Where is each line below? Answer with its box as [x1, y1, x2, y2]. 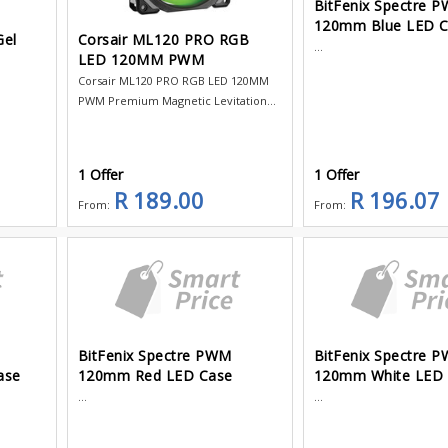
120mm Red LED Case [77, 366, 233, 386]
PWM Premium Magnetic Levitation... [77, 92, 276, 108]
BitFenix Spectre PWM [77, 346, 232, 366]
